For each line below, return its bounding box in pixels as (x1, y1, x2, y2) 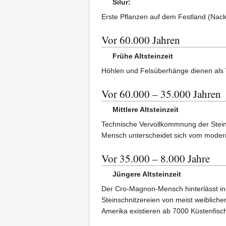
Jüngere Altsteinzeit (112, 170, 182, 179)
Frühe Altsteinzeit (112, 51, 174, 60)
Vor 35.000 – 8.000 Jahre (101, 151, 210, 165)
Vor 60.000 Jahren (101, 33, 180, 47)
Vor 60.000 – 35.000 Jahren (101, 86, 221, 101)
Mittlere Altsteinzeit (112, 105, 179, 114)
